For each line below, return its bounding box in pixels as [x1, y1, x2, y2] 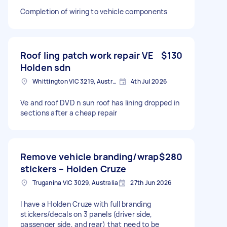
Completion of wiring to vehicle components [20, 6, 168, 16]
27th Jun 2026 [130, 178, 172, 187]
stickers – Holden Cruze [20, 162, 127, 175]
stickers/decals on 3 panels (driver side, [20, 209, 153, 219]
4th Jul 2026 [131, 77, 167, 86]
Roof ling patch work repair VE [20, 49, 154, 61]
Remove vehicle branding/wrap [20, 150, 159, 163]
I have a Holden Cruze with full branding [20, 199, 151, 209]
